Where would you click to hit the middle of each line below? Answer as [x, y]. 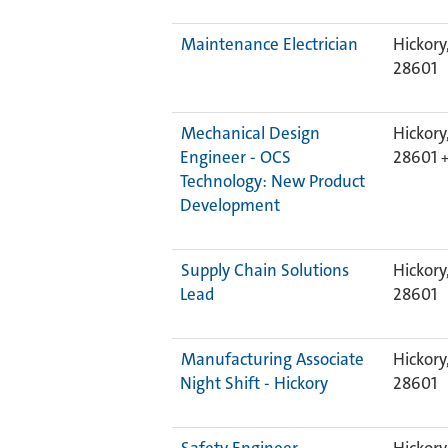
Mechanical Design [250, 133]
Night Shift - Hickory [254, 383]
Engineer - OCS [235, 157]
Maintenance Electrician [269, 44]
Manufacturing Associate [272, 359]
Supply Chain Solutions [265, 270]
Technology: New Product [272, 181]
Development [230, 205]
